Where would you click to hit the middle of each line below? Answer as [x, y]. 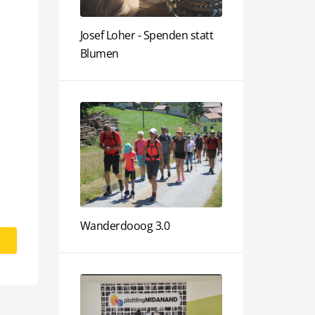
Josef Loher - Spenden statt [146, 35]
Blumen [99, 53]
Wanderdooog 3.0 [124, 226]
